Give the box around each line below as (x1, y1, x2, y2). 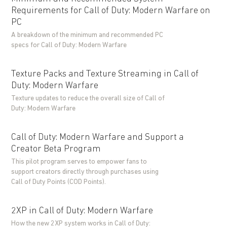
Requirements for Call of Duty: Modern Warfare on (11, 6, 211, 16)
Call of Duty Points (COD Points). (11, 178, 106, 186)
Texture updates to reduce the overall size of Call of (11, 95, 165, 102)
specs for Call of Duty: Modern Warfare (11, 42, 127, 49)
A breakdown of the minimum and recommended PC (11, 31, 164, 39)
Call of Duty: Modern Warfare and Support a (11, 133, 184, 142)
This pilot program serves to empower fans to (11, 158, 147, 166)
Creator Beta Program (11, 144, 101, 154)
